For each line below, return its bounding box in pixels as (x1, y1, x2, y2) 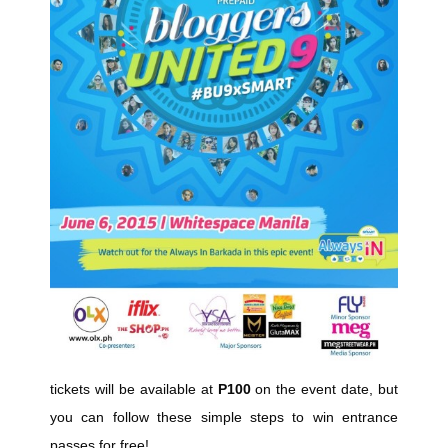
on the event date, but (250, 381, 398, 398)
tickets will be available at (50, 381, 218, 398)
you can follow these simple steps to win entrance (50, 409, 398, 426)
